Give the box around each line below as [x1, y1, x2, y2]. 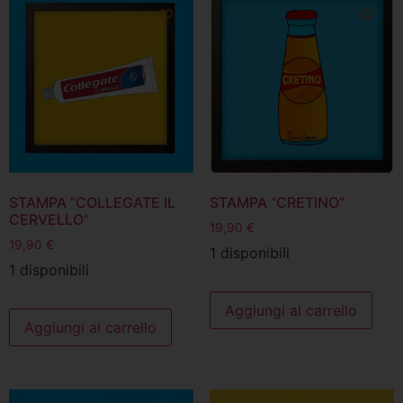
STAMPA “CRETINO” [209, 193, 345, 211]
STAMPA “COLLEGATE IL [9, 193, 175, 211]
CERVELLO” [9, 210, 89, 228]
